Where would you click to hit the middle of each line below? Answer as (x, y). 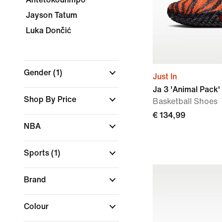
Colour (37, 206)
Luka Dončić (49, 30)
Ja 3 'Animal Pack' (186, 89)
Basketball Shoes (185, 101)
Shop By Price (51, 99)
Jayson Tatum (52, 15)
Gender (38, 73)
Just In (165, 77)
